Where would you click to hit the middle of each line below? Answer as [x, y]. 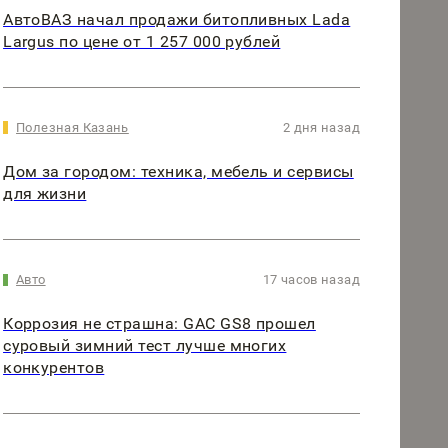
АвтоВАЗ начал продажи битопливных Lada [177, 20]
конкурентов [54, 368]
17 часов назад [311, 280]
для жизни [45, 194]
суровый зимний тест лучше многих [145, 346]
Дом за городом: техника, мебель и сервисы [178, 172]
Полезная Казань [72, 128]
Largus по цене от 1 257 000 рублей [142, 42]
